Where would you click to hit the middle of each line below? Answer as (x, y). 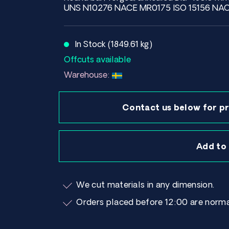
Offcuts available (98, 59)
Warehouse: (88, 75)
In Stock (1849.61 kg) (115, 44)
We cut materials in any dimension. (145, 185)
